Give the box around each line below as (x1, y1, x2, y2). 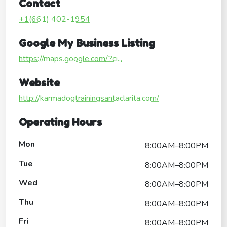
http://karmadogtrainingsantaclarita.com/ (19, 92, 159, 104)
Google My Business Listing (19, 36, 155, 49)
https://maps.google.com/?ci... (19, 53, 122, 64)
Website (19, 76, 60, 89)
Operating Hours (19, 116, 102, 128)
